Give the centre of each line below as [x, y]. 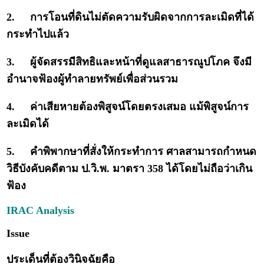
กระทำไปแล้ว [38, 34]
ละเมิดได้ [28, 124]
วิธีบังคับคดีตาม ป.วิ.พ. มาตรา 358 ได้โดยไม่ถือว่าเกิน [130, 169]
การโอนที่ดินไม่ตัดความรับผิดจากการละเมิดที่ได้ [142, 17]
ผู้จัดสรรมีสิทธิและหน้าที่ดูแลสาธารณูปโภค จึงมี [141, 62]
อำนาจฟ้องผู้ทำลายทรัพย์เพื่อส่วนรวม [93, 79]
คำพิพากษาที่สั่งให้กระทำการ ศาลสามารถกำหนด [143, 152]
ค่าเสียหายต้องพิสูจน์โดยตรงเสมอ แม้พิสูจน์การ [140, 107]
